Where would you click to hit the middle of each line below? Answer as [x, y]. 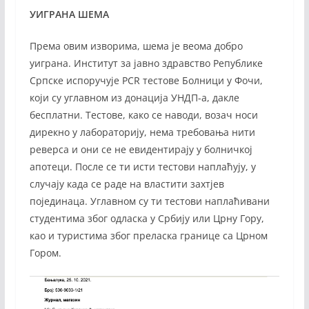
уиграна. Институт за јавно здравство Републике [146, 63]
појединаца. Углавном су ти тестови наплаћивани [149, 201]
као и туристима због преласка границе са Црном [148, 235]
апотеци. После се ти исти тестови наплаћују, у [142, 166]
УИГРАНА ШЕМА [69, 14]
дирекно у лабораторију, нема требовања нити [142, 132]
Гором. [45, 252]
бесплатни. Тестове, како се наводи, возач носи [143, 114]
